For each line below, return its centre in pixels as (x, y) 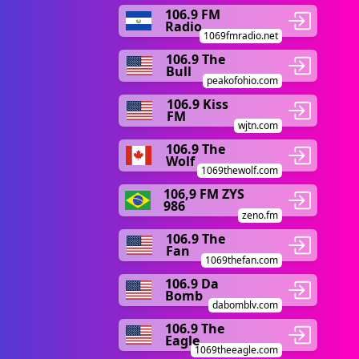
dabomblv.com (245, 305)
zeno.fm (260, 215)
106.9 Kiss (197, 104)
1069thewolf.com (240, 170)
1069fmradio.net (241, 36)
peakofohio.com (242, 81)
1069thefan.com (242, 260)
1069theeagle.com (236, 350)
